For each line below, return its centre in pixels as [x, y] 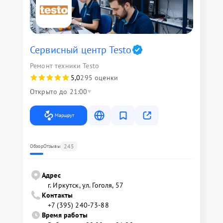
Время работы [65, 215]
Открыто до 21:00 [59, 92]
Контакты [57, 195]
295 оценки [99, 78]
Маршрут [64, 115]
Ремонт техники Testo [64, 66]
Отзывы [52, 146]
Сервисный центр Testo [81, 50]
